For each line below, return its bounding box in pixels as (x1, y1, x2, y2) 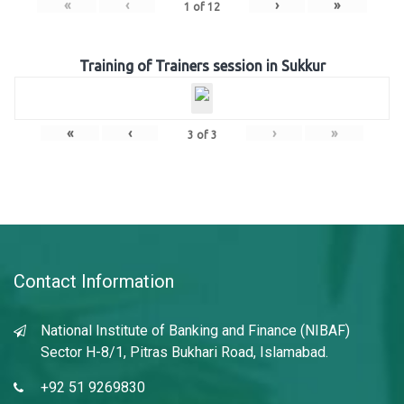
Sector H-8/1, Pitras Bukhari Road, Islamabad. (41, 344, 328, 361)
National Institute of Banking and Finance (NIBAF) (41, 322, 350, 339)
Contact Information (14, 271, 174, 292)
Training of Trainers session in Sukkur (78, 58, 326, 74)
